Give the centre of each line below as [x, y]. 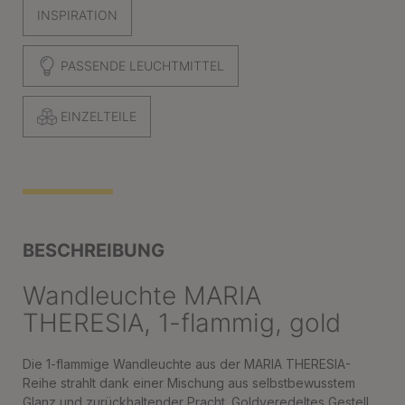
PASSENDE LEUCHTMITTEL [141, 66]
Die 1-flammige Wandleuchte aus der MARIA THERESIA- [187, 364]
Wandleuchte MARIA [142, 296]
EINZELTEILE [97, 116]
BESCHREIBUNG [94, 250]
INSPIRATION [77, 15]
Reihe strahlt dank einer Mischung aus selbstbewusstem [189, 383]
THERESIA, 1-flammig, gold [182, 323]
